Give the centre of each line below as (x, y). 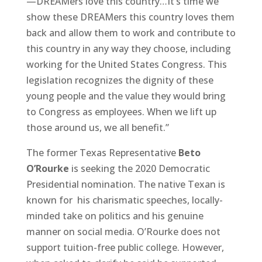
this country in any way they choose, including (128, 48)
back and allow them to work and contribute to (131, 32)
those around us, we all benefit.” (97, 127)
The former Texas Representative (102, 152)
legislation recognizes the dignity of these (120, 80)
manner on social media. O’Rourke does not (123, 231)
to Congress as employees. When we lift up (121, 111)
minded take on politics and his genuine (115, 216)
